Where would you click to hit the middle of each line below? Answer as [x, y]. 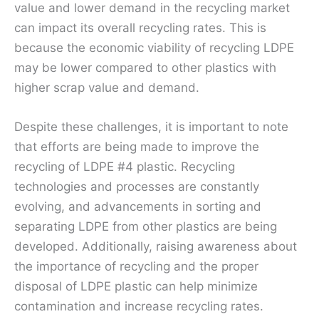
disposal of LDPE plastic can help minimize [136, 286]
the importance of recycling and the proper [136, 266]
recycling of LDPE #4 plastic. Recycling [125, 167]
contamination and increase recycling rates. [139, 306]
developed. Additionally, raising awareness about [156, 246]
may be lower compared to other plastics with [145, 67]
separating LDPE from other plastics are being [146, 226]
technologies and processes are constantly [137, 187]
